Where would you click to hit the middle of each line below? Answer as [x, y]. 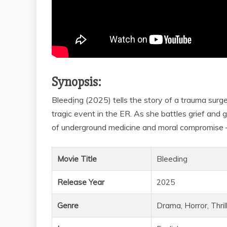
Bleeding [172, 159]
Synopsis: [77, 82]
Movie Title [77, 159]
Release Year [81, 182]
